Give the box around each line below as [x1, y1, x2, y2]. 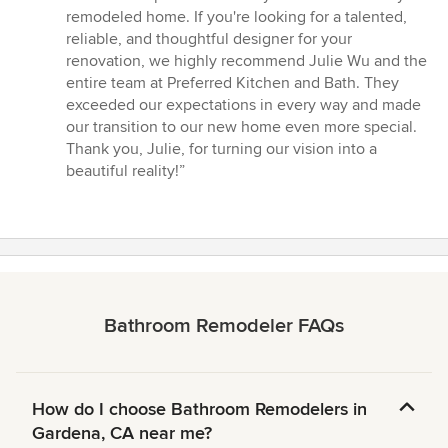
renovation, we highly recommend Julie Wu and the [66, 51, 427, 72]
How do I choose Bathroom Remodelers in [32, 398, 367, 421]
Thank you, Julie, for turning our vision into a [66, 139, 377, 160]
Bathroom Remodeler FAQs [104, 314, 344, 339]
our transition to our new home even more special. [66, 117, 417, 138]
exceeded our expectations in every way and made [66, 95, 421, 116]
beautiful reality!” [66, 161, 185, 182]
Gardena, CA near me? [32, 422, 212, 445]
